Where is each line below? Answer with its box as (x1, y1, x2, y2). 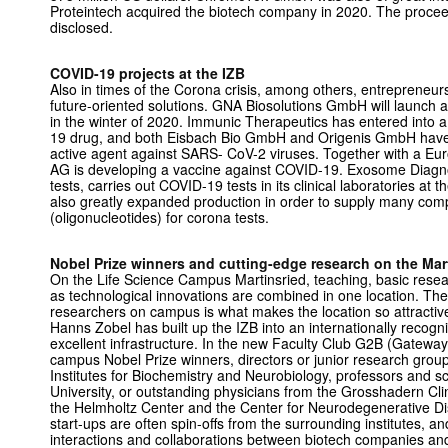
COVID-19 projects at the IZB (50, 63, 245, 83)
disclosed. (50, 17, 113, 37)
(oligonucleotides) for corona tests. (50, 207, 269, 227)
